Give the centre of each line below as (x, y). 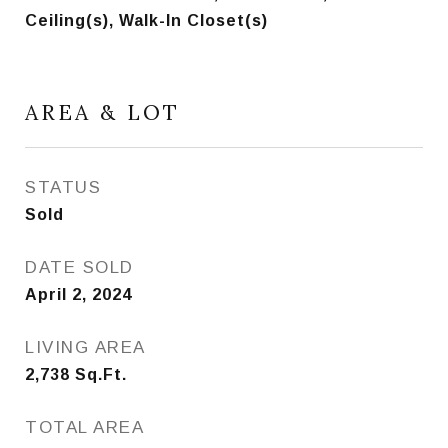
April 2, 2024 (78, 294)
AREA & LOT (102, 112)
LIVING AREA (85, 347)
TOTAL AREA (84, 427)
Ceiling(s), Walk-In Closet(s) (146, 20)
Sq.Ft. (101, 374)
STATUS (63, 187)
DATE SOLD (79, 267)
